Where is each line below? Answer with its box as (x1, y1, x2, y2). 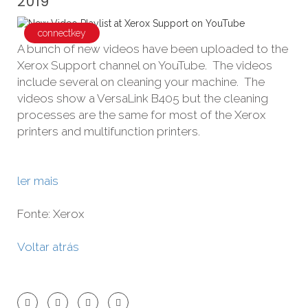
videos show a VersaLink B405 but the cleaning (17, 91, 268, 106)
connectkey (38, 27, 86, 38)
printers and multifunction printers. (17, 124, 200, 139)
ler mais (17, 174, 58, 188)
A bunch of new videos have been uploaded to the (17, 42, 288, 56)
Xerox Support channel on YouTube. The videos (17, 58, 272, 73)
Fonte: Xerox (17, 207, 84, 221)
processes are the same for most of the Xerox (17, 108, 265, 122)
